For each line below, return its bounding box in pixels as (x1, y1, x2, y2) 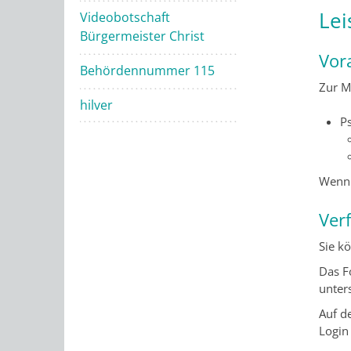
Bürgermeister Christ (80, 27, 204, 45)
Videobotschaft (80, 9, 170, 26)
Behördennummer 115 (80, 62, 215, 79)
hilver (80, 96, 113, 114)
